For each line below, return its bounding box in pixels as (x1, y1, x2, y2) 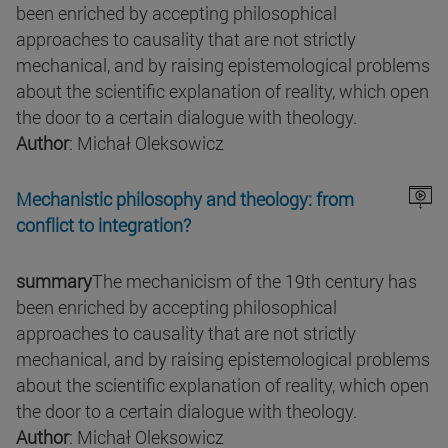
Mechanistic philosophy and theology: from (16, 187, 354, 212)
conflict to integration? (16, 213, 191, 238)
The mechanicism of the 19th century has (92, 269, 417, 294)
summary (16, 269, 92, 294)
